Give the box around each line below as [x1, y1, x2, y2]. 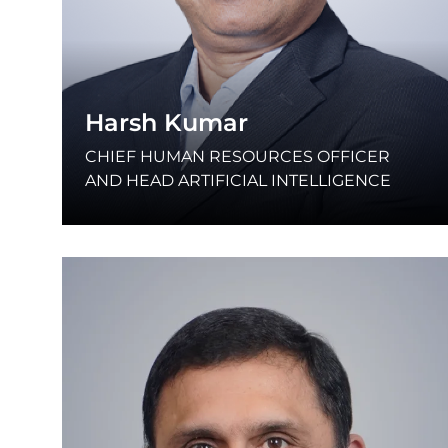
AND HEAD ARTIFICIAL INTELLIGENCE [85, 170, 391, 190]
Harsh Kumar [85, 107, 248, 137]
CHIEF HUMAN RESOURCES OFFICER [85, 146, 390, 166]
